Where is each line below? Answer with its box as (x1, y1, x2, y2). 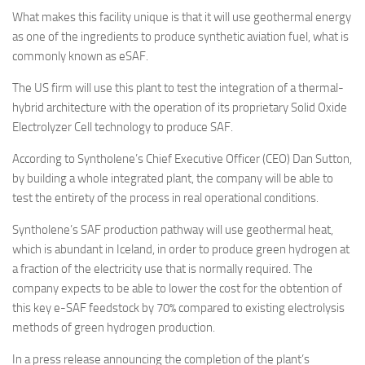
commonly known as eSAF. (12, 49, 153, 64)
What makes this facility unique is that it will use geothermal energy (12, 10, 351, 25)
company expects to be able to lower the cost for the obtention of (12, 281, 342, 297)
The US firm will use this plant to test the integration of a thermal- (12, 81, 344, 96)
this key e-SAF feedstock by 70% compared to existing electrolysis (12, 301, 345, 316)
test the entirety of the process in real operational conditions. (12, 191, 323, 206)
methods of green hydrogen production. (12, 320, 218, 336)
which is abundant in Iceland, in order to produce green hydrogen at (12, 242, 350, 257)
